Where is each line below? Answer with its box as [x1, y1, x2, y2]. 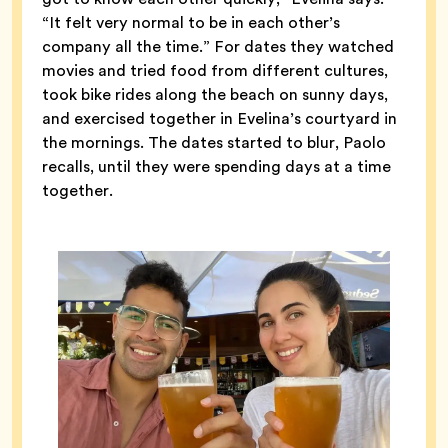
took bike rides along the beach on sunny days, [42, 82, 388, 106]
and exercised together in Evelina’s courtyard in [42, 106, 397, 130]
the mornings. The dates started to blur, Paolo [42, 130, 386, 154]
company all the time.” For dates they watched [42, 34, 394, 58]
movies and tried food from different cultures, [42, 58, 388, 82]
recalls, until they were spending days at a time [42, 154, 391, 178]
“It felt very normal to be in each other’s [42, 10, 340, 34]
